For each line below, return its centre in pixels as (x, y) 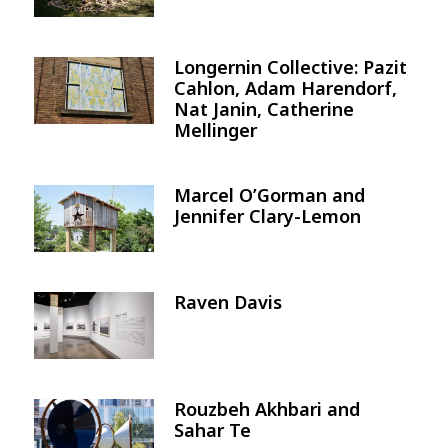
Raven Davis (228, 302)
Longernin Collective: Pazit (290, 67)
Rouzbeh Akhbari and (267, 409)
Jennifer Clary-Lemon (267, 216)
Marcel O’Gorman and (269, 195)
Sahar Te (212, 430)
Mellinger (215, 130)
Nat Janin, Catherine (264, 109)
